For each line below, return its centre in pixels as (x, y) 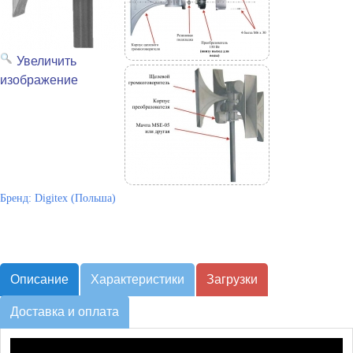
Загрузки (232, 279)
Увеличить (46, 61)
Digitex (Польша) (75, 198)
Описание (39, 279)
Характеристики (137, 279)
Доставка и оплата (65, 312)
